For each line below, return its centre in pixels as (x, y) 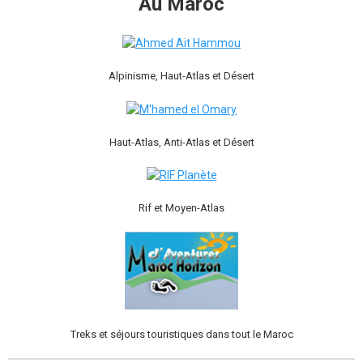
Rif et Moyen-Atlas (181, 207)
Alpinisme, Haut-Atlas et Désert (181, 76)
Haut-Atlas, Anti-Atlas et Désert (181, 142)
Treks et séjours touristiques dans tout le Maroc (181, 334)
